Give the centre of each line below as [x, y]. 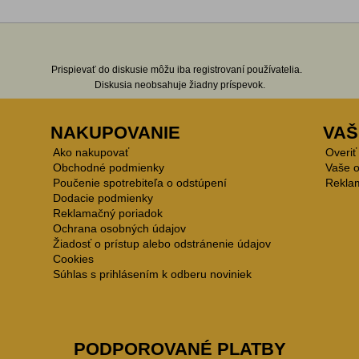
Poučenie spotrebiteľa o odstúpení [139, 183]
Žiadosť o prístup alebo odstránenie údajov [161, 244]
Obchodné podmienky [108, 167]
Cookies [73, 259]
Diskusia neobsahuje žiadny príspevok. [179, 85]
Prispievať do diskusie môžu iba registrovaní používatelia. [177, 70]
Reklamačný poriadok [107, 213]
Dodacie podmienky [103, 198]
